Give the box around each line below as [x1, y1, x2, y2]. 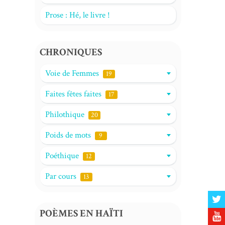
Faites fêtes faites [45, 88, 103, 99]
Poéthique [45, 150, 81, 161]
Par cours [45, 171, 78, 182]
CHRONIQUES [39, 46, 102, 59]
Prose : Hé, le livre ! [45, 10, 110, 21]
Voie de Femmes [45, 68, 101, 79]
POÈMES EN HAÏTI [39, 207, 123, 220]
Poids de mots [45, 130, 93, 141]
